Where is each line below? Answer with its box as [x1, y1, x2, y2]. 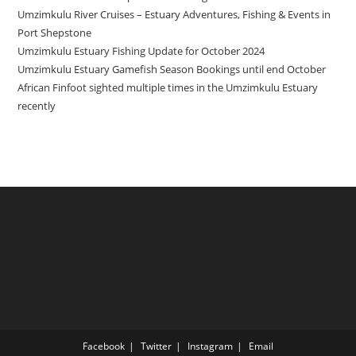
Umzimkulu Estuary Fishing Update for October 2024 [17, 44, 265, 59]
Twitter [141, 339, 172, 354]
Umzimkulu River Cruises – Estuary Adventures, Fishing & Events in [17, 7, 331, 22]
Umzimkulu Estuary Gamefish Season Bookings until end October [17, 62, 327, 77]
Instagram [188, 339, 233, 354]
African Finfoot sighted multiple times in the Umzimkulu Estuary [17, 80, 319, 95]
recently [17, 99, 56, 114]
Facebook [83, 339, 125, 354]
